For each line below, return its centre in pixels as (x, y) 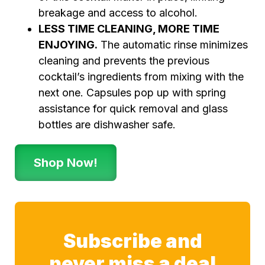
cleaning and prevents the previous (124, 61)
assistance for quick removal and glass (133, 109)
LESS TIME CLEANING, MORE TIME (129, 29)
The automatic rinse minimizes (173, 45)
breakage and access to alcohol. (118, 13)
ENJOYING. (68, 45)
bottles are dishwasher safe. (107, 125)
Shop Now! (66, 163)
